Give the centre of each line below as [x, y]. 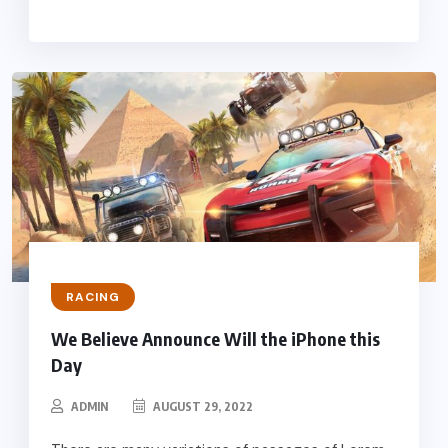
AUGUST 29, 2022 [201, 406]
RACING [92, 296]
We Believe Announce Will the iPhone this [215, 338]
